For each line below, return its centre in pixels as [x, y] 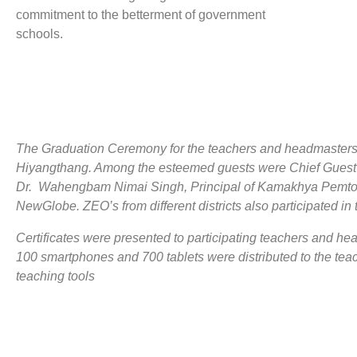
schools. [39, 33]
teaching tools [55, 276]
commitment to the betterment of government [141, 14]
